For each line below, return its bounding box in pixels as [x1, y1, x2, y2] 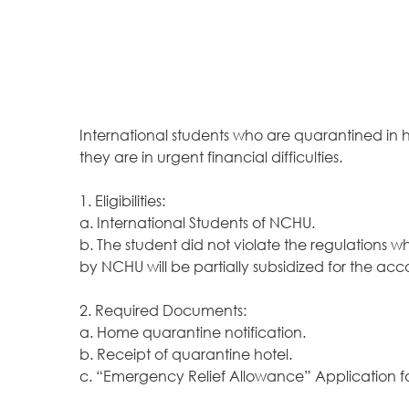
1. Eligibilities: [79, 192, 165, 210]
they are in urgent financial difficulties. [79, 148, 342, 166]
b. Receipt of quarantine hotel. [79, 345, 292, 363]
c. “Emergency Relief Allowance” [79, 367, 315, 385]
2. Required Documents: [79, 301, 246, 320]
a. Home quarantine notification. [79, 323, 306, 341]
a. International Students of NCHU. [79, 214, 315, 232]
